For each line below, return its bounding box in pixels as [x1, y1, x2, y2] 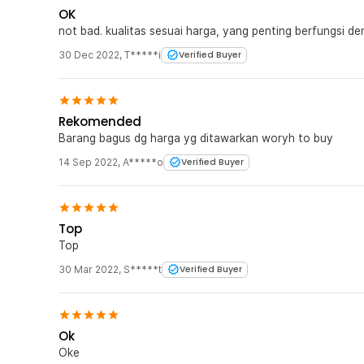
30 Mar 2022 [58, 262, 119, 275]
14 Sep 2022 [58, 155, 118, 168]
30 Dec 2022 [58, 48, 119, 61]
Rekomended [58, 112, 141, 130]
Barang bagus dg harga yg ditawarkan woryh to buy [58, 131, 333, 145]
